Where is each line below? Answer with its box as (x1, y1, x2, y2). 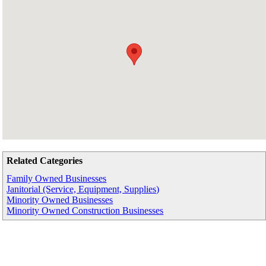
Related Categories (7, 156, 83, 166)
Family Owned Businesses (7, 173, 107, 184)
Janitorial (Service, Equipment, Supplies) (7, 184, 160, 195)
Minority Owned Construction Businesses (7, 205, 164, 216)
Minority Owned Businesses (7, 195, 113, 205)
